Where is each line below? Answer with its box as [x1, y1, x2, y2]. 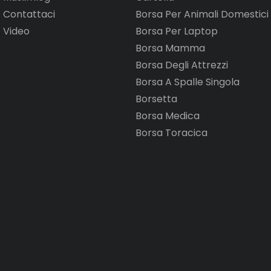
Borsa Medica [135, 109, 200, 123]
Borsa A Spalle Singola [135, 75, 240, 90]
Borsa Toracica [135, 126, 207, 140]
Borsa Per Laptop [135, 24, 218, 39]
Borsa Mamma [135, 41, 205, 56]
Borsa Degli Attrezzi [135, 58, 228, 73]
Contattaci [3, 7, 55, 22]
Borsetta [135, 92, 177, 106]
